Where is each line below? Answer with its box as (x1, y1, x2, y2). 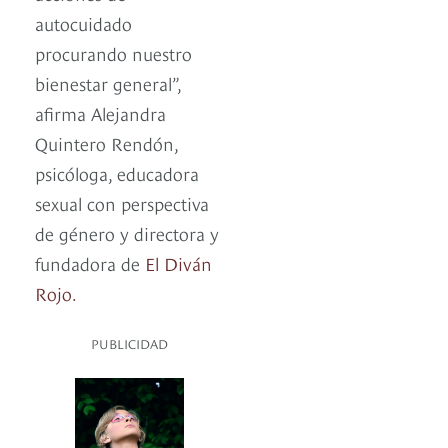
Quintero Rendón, (35, 130, 178, 156)
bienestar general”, (35, 70, 181, 96)
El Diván (140, 250, 212, 276)
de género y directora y (35, 220, 219, 246)
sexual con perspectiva (35, 190, 209, 216)
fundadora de (35, 250, 140, 276)
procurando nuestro (35, 40, 192, 66)
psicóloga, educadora (35, 160, 199, 186)
